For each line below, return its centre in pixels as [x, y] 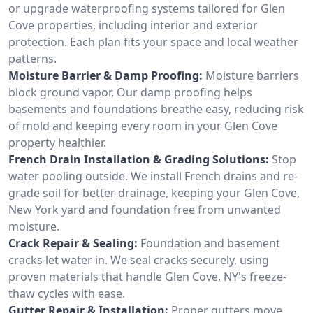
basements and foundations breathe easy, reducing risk [156, 109]
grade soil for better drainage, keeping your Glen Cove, [154, 192]
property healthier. [57, 142]
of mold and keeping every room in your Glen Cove [143, 125]
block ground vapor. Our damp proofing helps [130, 92]
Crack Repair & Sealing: [73, 243]
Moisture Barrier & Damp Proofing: [105, 75]
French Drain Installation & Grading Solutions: [139, 159]
